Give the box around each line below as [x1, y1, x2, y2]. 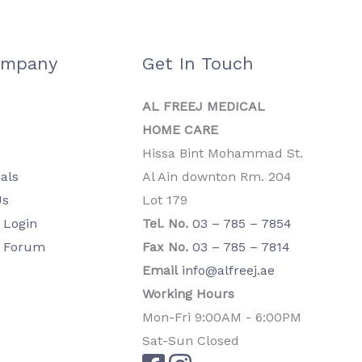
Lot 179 [142, 192, 187, 208]
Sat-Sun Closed [142, 333, 239, 348]
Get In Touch [142, 53, 254, 74]
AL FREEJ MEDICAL [142, 99, 265, 114]
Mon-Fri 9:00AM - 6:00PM [142, 309, 301, 325]
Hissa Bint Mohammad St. [142, 145, 303, 161]
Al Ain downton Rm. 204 [142, 169, 292, 184]
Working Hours [142, 286, 234, 301]
